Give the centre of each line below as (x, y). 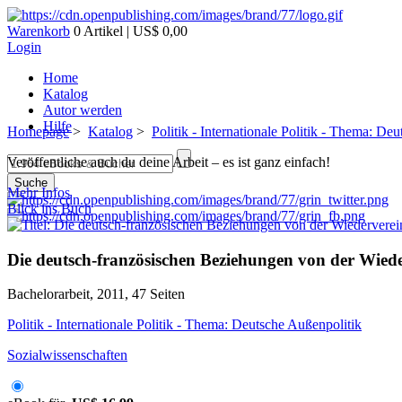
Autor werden (83, 110)
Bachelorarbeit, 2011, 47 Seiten (96, 294)
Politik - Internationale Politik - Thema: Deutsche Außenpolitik (184, 325)
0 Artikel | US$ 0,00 (129, 31)
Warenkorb (39, 31)
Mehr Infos (39, 192)
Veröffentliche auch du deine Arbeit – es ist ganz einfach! (169, 162)
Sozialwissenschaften (67, 355)
